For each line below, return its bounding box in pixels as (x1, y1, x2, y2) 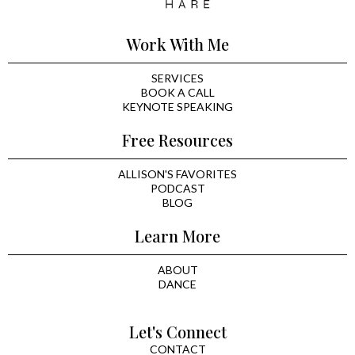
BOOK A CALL (140, 86, 215, 100)
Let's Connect (128, 321, 227, 343)
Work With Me (126, 33, 229, 55)
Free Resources (122, 129, 233, 151)
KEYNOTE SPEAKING (122, 100, 233, 114)
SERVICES (151, 71, 204, 86)
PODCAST (150, 181, 205, 196)
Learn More (135, 225, 220, 247)
